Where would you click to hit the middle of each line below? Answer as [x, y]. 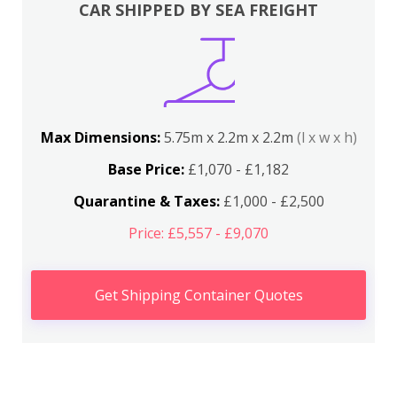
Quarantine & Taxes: [146, 201]
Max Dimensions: [102, 137]
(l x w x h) [327, 137]
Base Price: [146, 169]
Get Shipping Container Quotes [198, 295]
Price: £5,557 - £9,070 [198, 233]
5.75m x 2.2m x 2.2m [230, 137]
